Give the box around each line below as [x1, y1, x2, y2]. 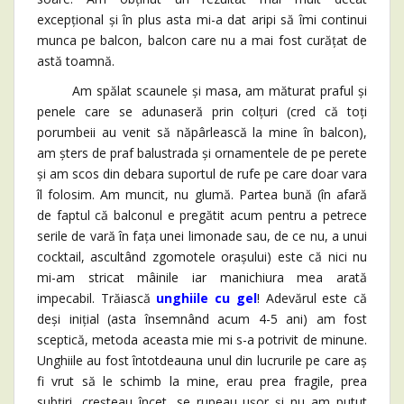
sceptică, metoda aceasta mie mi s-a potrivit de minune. [37, 331, 367, 349]
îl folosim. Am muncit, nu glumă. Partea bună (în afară [37, 186, 367, 204]
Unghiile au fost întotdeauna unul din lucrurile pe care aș [37, 352, 367, 370]
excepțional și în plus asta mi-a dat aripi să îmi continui [37, 11, 367, 29]
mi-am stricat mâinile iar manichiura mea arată [37, 269, 367, 287]
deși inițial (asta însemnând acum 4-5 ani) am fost [37, 310, 367, 328]
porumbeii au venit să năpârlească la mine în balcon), [37, 124, 367, 142]
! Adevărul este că [256, 289, 368, 308]
